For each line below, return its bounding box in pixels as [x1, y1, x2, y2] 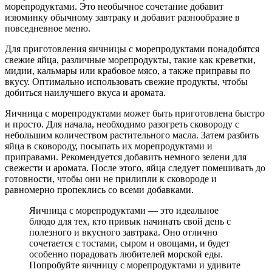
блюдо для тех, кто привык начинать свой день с [29, 216, 231, 227]
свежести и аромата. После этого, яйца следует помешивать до [5, 163, 265, 174]
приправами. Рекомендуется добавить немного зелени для [5, 152, 246, 163]
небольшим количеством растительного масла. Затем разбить [5, 130, 259, 141]
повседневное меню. [5, 23, 90, 34]
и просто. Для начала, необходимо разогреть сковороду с [5, 119, 239, 130]
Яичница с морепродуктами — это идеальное [29, 205, 219, 216]
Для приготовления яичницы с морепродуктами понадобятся [5, 44, 259, 55]
